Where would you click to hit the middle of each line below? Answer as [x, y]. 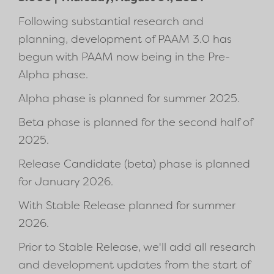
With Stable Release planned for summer [127, 206]
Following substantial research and [111, 22]
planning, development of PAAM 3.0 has [125, 39]
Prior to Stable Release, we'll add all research [137, 247]
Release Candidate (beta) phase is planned [134, 164]
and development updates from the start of [134, 265]
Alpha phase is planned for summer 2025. [129, 99]
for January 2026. [66, 182]
